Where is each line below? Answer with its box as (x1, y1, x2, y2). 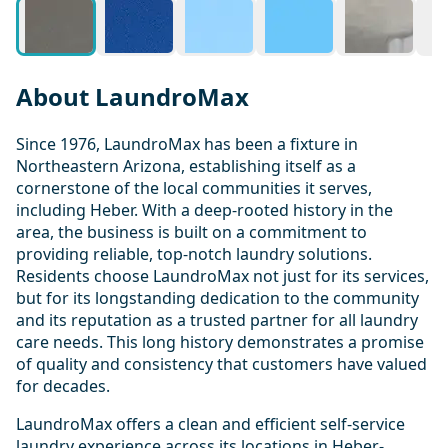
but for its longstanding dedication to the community (16, 286, 419, 309)
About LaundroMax (16, 79, 249, 113)
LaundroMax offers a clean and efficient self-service (16, 412, 405, 435)
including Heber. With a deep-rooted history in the (16, 198, 393, 221)
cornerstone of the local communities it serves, (16, 176, 372, 199)
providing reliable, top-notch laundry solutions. (16, 242, 372, 265)
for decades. (16, 374, 110, 397)
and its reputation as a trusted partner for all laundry (16, 308, 418, 331)
